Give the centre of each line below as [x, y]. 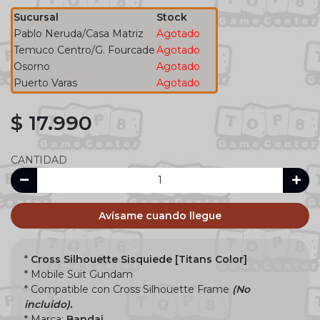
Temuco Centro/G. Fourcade [84, 50]
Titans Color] [213, 259]
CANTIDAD [39, 160]
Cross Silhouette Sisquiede [101, 259]
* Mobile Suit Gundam [79, 274]
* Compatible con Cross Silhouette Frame [127, 289]
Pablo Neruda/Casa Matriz [79, 33]
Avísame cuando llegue [160, 215]
